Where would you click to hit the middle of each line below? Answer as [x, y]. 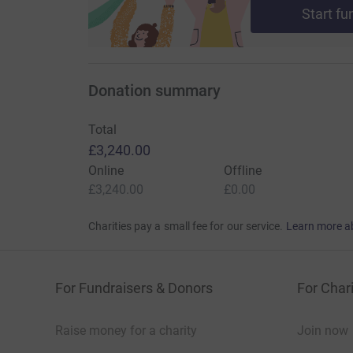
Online [106, 171]
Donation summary [154, 91]
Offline [243, 171]
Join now [323, 331]
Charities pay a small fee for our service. [186, 227]
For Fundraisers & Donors [134, 288]
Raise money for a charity [126, 331]
